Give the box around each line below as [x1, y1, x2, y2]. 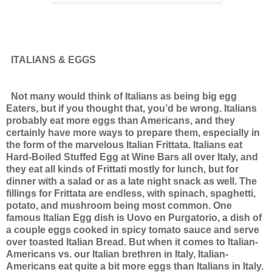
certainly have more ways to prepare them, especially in [6, 127, 260, 138]
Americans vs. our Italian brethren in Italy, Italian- [6, 248, 228, 259]
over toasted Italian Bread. [6, 236, 126, 247]
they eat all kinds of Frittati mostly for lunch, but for [6, 163, 239, 174]
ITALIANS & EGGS [11, 54, 96, 65]
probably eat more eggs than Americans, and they [6, 115, 235, 126]
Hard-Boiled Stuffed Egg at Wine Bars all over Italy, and [6, 151, 258, 162]
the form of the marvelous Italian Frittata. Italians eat [6, 139, 242, 150]
